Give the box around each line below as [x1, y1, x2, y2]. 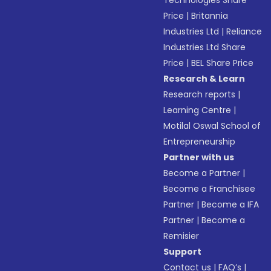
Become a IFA [201, 198, 260, 211]
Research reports [163, 88, 236, 100]
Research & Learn [163, 73, 246, 85]
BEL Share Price [191, 57, 254, 69]
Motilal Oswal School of [163, 120, 261, 132]
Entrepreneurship [163, 135, 236, 148]
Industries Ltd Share [163, 41, 246, 53]
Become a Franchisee [163, 183, 256, 195]
